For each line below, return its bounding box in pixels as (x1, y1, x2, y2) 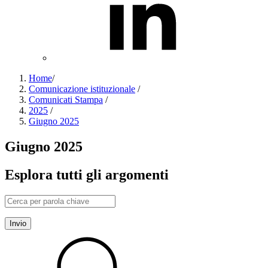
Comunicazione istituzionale (29, 84, 135, 94)
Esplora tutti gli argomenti (5, 166, 169, 182)
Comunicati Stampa (29, 95, 103, 105)
